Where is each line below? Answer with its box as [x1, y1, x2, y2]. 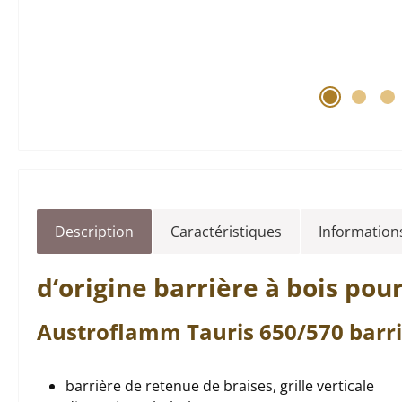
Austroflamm [37, 317, 187, 346]
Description [55, 222, 134, 241]
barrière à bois [153, 270, 338, 304]
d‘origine [37, 270, 153, 304]
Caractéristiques [170, 222, 282, 241]
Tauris [187, 317, 254, 346]
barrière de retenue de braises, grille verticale [66, 376, 374, 396]
